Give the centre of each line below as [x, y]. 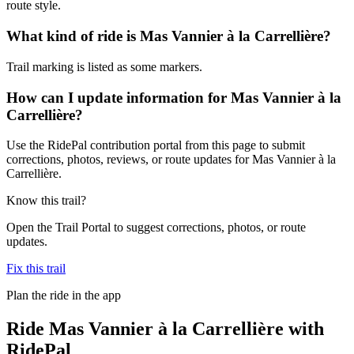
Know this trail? [46, 201]
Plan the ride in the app [64, 296]
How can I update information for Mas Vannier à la [174, 97]
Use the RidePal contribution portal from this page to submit [156, 145]
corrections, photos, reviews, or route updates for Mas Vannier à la [171, 160]
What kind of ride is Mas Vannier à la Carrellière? [169, 36]
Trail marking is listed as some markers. [104, 66]
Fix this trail [36, 269]
